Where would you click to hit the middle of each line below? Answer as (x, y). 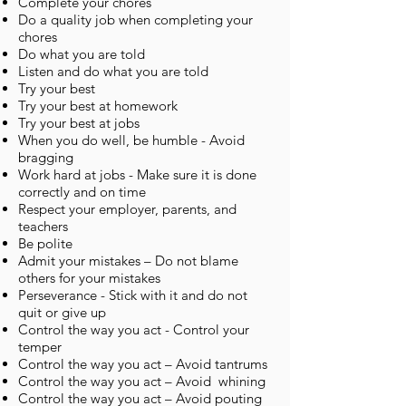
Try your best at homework (98, 106)
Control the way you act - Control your (134, 329)
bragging (46, 157)
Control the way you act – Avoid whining (142, 381)
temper (40, 347)
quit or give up (62, 312)
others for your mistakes (91, 278)
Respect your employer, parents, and (127, 209)
